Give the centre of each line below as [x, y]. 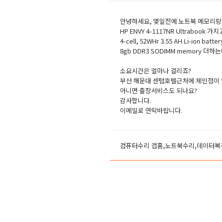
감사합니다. [136, 100]
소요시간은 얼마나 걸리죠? [156, 71]
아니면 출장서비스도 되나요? [159, 90]
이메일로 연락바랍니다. [151, 110]
